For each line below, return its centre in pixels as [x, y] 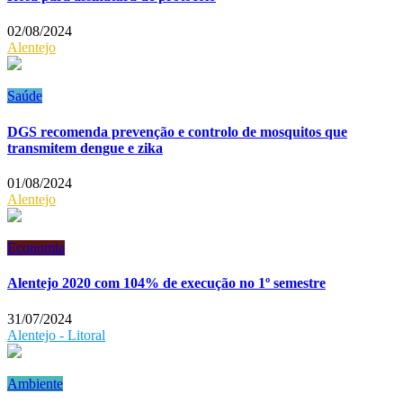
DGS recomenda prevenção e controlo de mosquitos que [177, 131]
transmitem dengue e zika [85, 148]
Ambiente [35, 383]
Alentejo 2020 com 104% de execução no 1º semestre [166, 283]
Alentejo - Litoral [56, 335]
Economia [36, 248]
